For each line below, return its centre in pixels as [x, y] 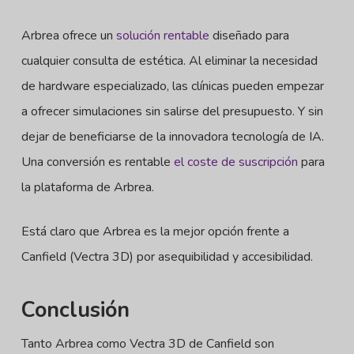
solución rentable [162, 36]
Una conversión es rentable [97, 162]
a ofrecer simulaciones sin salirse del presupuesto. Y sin [172, 111]
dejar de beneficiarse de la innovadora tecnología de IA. [172, 137]
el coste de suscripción [235, 162]
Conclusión [75, 310]
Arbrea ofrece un [68, 36]
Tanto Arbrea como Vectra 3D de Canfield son [147, 344]
